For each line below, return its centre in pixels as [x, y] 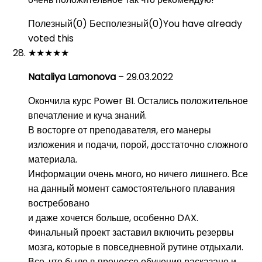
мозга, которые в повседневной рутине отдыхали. [136, 247]
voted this [51, 38]
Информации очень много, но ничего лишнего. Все [138, 174]
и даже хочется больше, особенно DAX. [113, 218]
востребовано [59, 203]
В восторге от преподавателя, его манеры [120, 130]
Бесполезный [119, 24]
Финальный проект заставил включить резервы [131, 232]
